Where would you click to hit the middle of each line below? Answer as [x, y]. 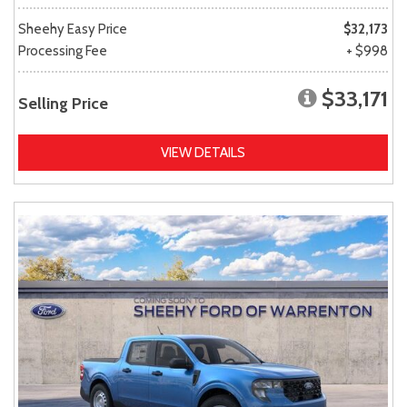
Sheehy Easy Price [73, 30]
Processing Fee [63, 51]
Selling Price [63, 104]
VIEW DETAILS [203, 153]
